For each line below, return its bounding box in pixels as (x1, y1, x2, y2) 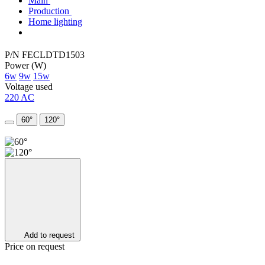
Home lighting (28, 17, 82, 27)
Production (28, 6, 69, 16)
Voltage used (5, 81, 53, 92)
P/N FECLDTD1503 (5, 49, 85, 60)
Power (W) (5, 60, 46, 70)
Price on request (5, 241, 64, 251)
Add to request (24, 230, 75, 240)
